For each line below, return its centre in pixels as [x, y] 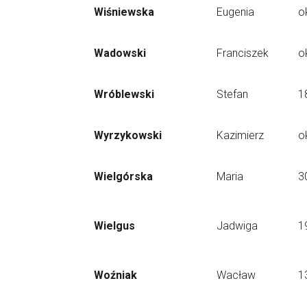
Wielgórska [123, 176]
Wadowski [120, 53]
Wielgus [114, 226]
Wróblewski [124, 94]
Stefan [232, 94]
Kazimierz [240, 135]
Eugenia [235, 12]
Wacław [236, 275]
